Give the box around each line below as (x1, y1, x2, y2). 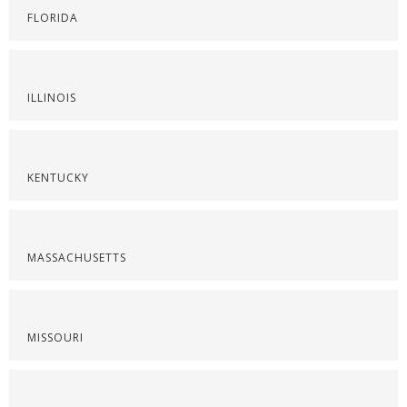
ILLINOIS (27, 90, 76, 105)
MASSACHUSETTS (27, 250, 126, 265)
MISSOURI (27, 330, 84, 345)
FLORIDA (27, 10, 78, 25)
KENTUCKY (27, 170, 89, 185)
